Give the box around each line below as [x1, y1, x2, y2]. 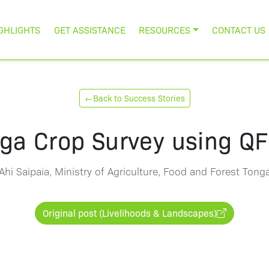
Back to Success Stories [92, 92, 185, 103]
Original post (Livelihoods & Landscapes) [43, 207, 217, 219]
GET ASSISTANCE [53, 23, 125, 36]
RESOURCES [139, 23, 191, 36]
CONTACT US [212, 23, 266, 36]
